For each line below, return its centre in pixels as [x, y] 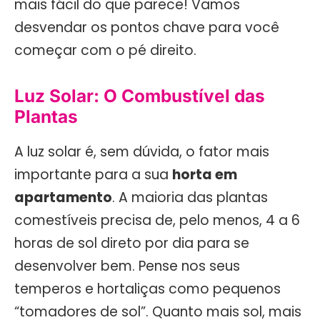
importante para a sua [93, 174]
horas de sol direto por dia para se [132, 243]
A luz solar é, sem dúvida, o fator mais [142, 151]
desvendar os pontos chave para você [147, 28]
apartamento [63, 197]
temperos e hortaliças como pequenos [147, 289]
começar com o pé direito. [105, 51]
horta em [205, 174]
